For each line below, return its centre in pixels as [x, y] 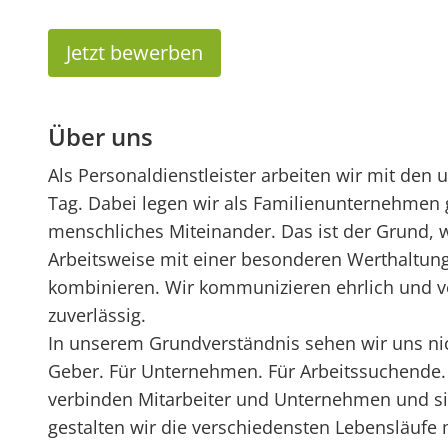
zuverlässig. [97, 315]
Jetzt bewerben [134, 53]
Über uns [100, 137]
